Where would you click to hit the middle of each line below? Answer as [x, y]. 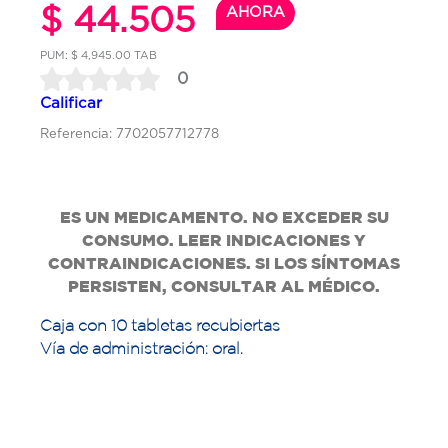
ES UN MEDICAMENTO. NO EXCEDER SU [224, 217]
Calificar [71, 103]
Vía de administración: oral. [141, 348]
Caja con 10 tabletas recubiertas [160, 325]
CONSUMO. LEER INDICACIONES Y [224, 240]
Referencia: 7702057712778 [129, 134]
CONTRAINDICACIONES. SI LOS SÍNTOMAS [224, 263]
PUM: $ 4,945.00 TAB [98, 55]
